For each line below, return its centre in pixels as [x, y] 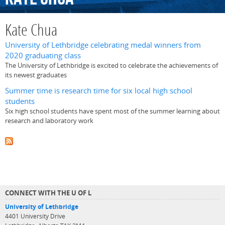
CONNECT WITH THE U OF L [48, 193]
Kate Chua [31, 32]
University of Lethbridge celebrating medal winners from [103, 45]
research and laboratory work [49, 120]
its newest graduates [36, 75]
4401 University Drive [35, 216]
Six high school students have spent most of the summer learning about [113, 111]
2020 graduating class [43, 56]
